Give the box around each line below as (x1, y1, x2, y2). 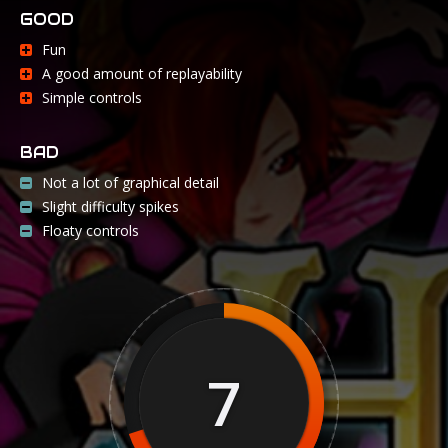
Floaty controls (42, 221, 139, 241)
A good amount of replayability (42, 64, 242, 84)
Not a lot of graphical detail (42, 173, 219, 193)
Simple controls (42, 88, 142, 108)
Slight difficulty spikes (42, 197, 179, 217)
